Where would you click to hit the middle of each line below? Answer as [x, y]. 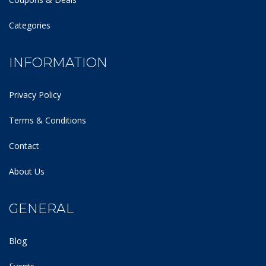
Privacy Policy [35, 95]
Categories [30, 26]
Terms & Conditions [47, 121]
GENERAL [41, 209]
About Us [27, 172]
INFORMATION [58, 63]
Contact [24, 146]
